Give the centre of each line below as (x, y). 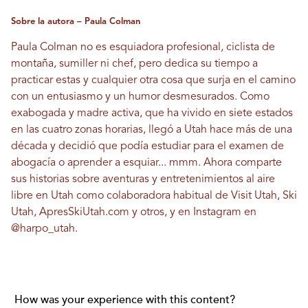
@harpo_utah (43, 229)
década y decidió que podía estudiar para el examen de (147, 147)
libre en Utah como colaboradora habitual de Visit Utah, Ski (154, 196)
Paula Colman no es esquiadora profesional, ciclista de (143, 48)
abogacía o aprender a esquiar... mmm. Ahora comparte (146, 163)
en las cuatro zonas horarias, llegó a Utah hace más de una (152, 130)
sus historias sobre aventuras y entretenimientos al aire (143, 180)
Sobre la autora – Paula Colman (76, 22)
